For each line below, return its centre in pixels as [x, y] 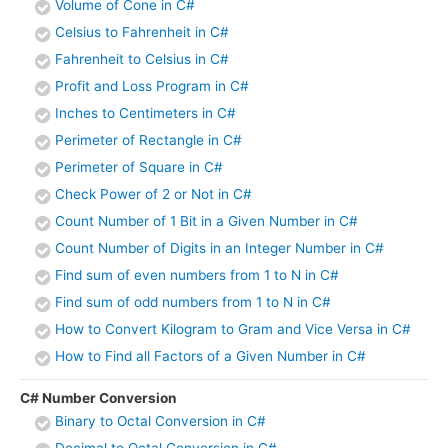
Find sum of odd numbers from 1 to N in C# [193, 301]
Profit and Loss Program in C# [152, 85]
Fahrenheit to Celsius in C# [142, 58]
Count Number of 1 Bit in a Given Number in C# [206, 220]
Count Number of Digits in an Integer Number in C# [221, 247]
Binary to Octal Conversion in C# [160, 420]
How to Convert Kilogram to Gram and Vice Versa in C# [233, 328]
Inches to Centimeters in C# [145, 112]
